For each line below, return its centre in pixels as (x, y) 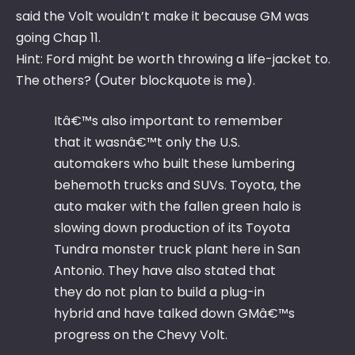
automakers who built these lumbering (174, 164)
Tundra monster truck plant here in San (177, 250)
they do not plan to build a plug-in (159, 292)
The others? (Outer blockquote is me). (136, 81)
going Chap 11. (58, 38)
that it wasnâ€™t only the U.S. (147, 143)
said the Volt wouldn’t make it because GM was (162, 17)
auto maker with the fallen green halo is (177, 207)
